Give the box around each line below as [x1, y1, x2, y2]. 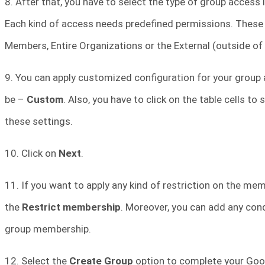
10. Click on [5, 147, 59, 160]
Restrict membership [22, 201, 121, 214]
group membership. [5, 223, 91, 235]
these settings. [5, 115, 73, 128]
